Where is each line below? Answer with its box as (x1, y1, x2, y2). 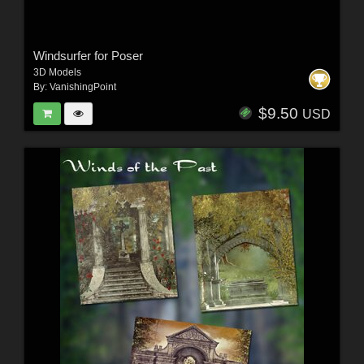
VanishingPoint (49, 80, 116, 93)
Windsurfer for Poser (32, 48, 143, 63)
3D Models (32, 66, 81, 78)
